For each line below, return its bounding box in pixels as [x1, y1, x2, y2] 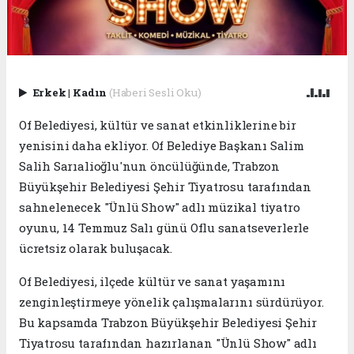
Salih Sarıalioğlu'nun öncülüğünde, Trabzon [19, 158, 280, 175]
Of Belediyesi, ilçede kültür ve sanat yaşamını [19, 273, 286, 290]
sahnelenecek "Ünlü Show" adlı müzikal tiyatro [19, 199, 300, 216]
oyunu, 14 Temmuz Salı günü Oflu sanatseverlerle [19, 220, 309, 236]
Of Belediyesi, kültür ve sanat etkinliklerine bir [19, 117, 296, 134]
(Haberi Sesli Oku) [108, 85, 201, 100]
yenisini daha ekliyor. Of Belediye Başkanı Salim [19, 137, 304, 154]
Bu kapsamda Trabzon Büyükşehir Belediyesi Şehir [19, 314, 317, 331]
